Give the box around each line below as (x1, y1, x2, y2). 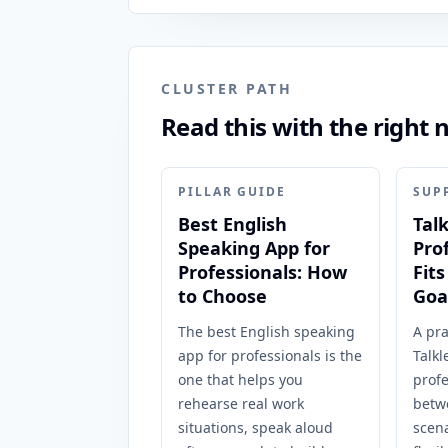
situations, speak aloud (178, 418, 333, 437)
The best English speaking (178, 322, 355, 341)
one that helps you (178, 370, 303, 389)
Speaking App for (178, 236, 330, 260)
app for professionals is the (178, 346, 362, 365)
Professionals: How (178, 260, 347, 284)
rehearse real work (178, 394, 304, 413)
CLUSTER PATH (161, 79, 293, 98)
